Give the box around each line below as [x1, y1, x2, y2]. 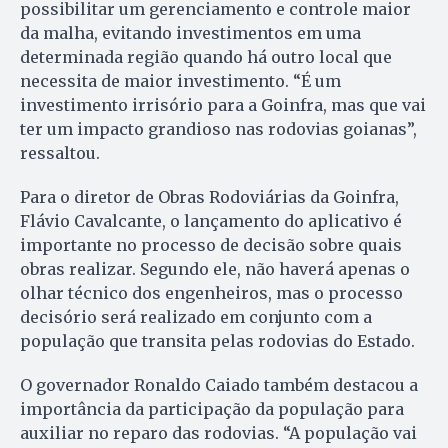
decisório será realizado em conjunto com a [20, 307, 372, 328]
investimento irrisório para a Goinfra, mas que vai [20, 95, 426, 116]
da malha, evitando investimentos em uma [20, 23, 361, 44]
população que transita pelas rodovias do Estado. [20, 331, 419, 352]
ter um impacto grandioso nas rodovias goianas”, [20, 119, 417, 140]
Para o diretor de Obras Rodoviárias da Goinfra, [20, 187, 399, 208]
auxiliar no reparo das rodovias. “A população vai [20, 423, 417, 444]
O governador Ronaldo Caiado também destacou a [20, 375, 418, 396]
